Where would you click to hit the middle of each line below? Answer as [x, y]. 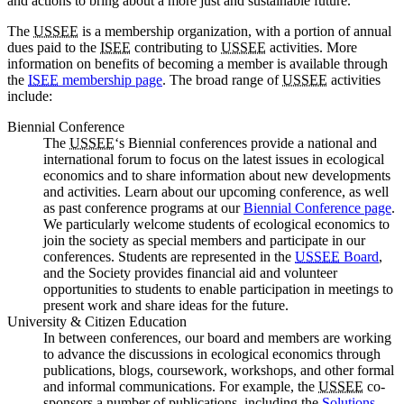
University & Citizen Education [97, 322]
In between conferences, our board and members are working [217, 338]
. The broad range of [222, 80]
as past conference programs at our [143, 208]
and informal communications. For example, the [181, 387]
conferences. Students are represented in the [169, 257]
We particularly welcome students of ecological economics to [216, 225]
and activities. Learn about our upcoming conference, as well [216, 192]
